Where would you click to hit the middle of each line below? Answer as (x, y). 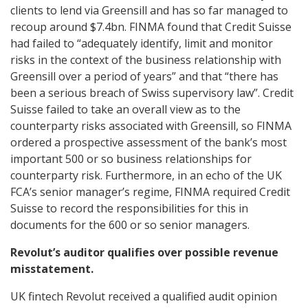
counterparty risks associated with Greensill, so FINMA (151, 125)
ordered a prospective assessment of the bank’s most (148, 142)
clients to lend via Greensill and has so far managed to (149, 10)
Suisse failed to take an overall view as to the (125, 109)
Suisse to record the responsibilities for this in (129, 208)
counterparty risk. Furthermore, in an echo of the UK (146, 175)
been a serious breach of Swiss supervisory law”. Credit (152, 92)
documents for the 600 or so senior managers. (130, 224)
